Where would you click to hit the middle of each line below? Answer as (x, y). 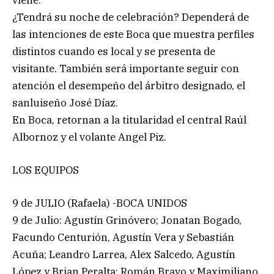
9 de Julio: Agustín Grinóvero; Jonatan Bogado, (127, 220)
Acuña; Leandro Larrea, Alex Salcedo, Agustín (124, 254)
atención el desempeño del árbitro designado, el (129, 85)
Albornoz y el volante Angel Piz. (89, 137)
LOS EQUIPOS (46, 170)
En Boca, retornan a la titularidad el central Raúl (129, 120)
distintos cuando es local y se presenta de (114, 51)
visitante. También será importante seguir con (126, 68)
